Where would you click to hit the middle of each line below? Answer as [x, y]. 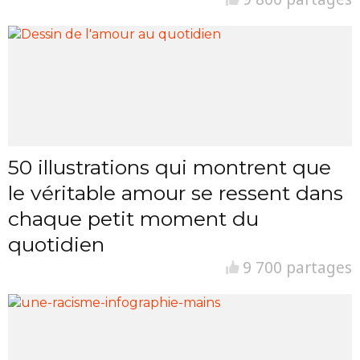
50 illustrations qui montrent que [170, 168]
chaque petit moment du [133, 219]
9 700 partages [295, 268]
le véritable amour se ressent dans [176, 193]
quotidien [56, 245]
